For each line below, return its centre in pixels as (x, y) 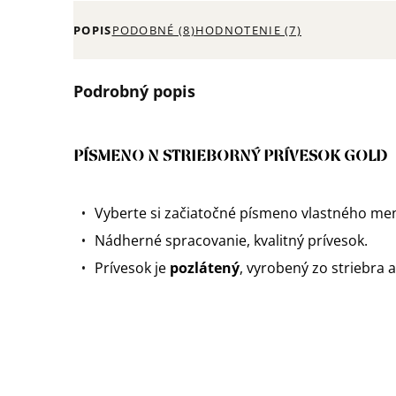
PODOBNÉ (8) (153, 30)
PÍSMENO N (118, 156)
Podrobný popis (134, 91)
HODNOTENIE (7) (248, 30)
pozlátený (205, 267)
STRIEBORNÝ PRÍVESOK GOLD (275, 156)
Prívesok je (132, 267)
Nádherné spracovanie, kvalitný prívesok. (231, 240)
